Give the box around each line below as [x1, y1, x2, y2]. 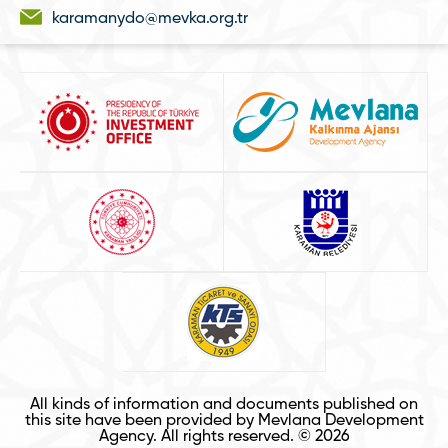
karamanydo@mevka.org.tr [52, 11, 248, 27]
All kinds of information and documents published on [30, 397, 418, 413]
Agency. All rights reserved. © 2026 [98, 429, 350, 445]
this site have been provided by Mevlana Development [24, 413, 424, 429]
